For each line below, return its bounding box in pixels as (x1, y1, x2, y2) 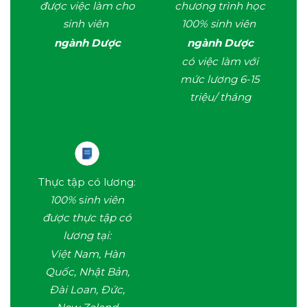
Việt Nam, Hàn (49, 247, 125, 261)
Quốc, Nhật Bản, (45, 265, 130, 279)
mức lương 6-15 (180, 73, 260, 86)
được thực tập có (42, 210, 132, 224)
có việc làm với (182, 55, 258, 69)
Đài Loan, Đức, (49, 283, 125, 297)
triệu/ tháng (189, 90, 251, 104)
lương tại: (63, 228, 111, 242)
